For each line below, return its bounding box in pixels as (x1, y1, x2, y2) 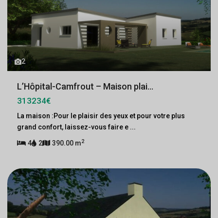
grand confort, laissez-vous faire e (17, 123, 130, 131)
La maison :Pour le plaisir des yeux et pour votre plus (17, 112, 185, 120)
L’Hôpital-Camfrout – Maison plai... (17, 81, 153, 91)
